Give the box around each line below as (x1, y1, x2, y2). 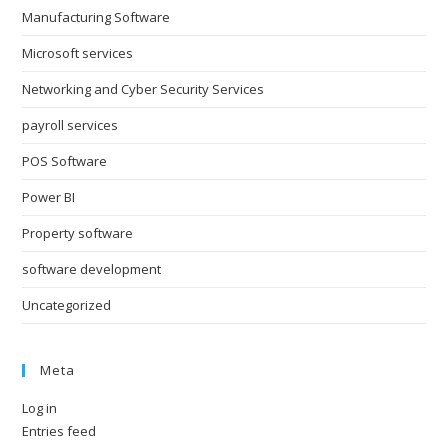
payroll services (22, 115, 119, 134)
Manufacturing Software (22, 7, 171, 26)
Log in (22, 398, 58, 417)
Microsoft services (22, 43, 134, 62)
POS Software (22, 151, 108, 170)
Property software (22, 223, 134, 242)
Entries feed (22, 421, 97, 440)
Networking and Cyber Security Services (22, 79, 265, 98)
